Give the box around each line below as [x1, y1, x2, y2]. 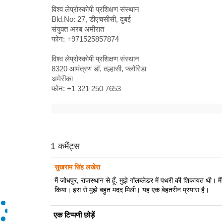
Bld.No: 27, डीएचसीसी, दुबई [52, 15, 131, 24]
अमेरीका [52, 74, 73, 83]
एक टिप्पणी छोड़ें [54, 209, 95, 221]
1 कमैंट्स [51, 141, 80, 152]
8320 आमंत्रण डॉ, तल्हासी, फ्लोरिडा [52, 64, 146, 73]
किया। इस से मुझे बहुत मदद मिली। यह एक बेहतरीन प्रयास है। [54, 184, 209, 194]
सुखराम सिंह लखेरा [54, 161, 100, 171]
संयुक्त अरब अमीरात [52, 25, 104, 34]
